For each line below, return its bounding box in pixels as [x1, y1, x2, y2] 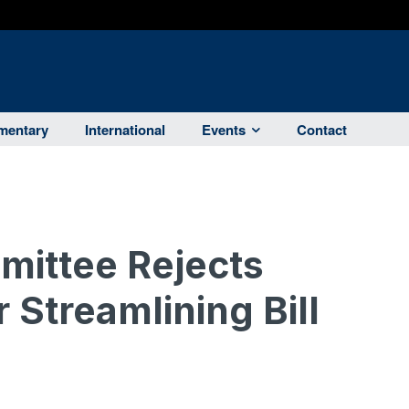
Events [202, 120, 246, 141]
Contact [297, 120, 347, 141]
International [85, 120, 165, 141]
